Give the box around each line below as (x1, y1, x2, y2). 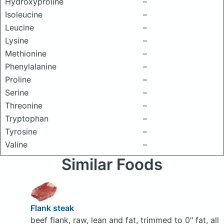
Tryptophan (5, 113, 48, 123)
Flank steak (30, 202, 74, 213)
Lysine (5, 35, 28, 45)
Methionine (5, 48, 46, 58)
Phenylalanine (5, 61, 56, 71)
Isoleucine (5, 9, 42, 19)
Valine (5, 139, 27, 149)
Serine (5, 87, 28, 97)
